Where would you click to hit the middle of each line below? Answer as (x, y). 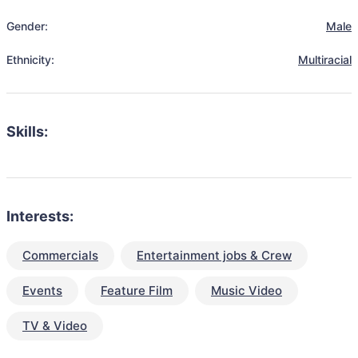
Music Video (247, 290)
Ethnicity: (30, 60)
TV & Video (55, 326)
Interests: (40, 216)
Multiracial (325, 60)
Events (42, 290)
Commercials (60, 255)
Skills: (27, 131)
